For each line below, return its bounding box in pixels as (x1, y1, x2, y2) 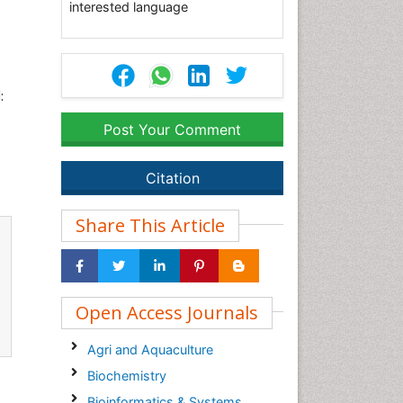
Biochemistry (86, 368, 166, 383)
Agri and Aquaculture (86, 342, 213, 357)
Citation (145, 169, 200, 187)
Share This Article (76, 213, 225, 237)
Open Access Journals (76, 300, 258, 325)
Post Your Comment (103, 121, 241, 139)
